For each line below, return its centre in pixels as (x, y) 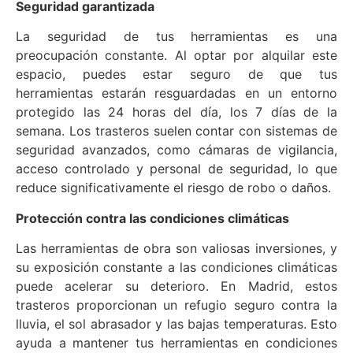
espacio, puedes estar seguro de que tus (176, 74)
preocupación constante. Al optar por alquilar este (176, 56)
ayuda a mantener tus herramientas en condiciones (176, 343)
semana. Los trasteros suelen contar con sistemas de (176, 131)
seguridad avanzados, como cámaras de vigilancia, (176, 150)
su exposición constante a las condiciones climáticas (176, 268)
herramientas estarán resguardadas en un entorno (176, 93)
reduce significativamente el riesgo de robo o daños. (173, 188)
